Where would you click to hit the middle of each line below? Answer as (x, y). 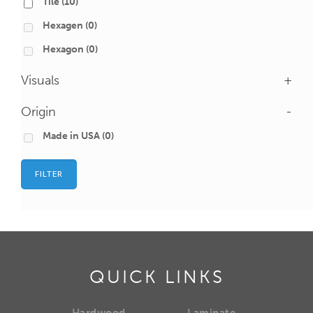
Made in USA (71, 136)
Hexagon (63, 50)
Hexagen (63, 26)
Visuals (40, 81)
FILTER (49, 174)
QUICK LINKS (156, 277)
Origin (38, 112)
